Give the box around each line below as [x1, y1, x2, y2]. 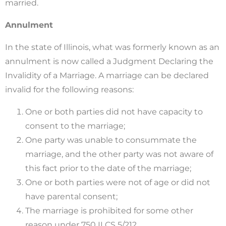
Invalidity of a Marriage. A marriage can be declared [5, 70, 209, 80]
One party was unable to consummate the [25, 135, 197, 145]
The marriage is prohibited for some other [25, 205, 193, 215]
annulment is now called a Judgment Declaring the [5, 56, 213, 66]
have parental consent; [25, 191, 118, 201]
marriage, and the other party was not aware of [25, 149, 213, 159]
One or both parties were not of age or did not [25, 177, 210, 187]
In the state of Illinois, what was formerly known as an [5, 42, 219, 52]
